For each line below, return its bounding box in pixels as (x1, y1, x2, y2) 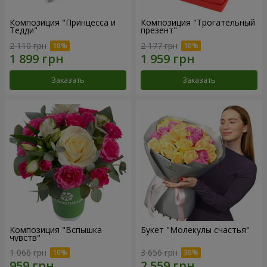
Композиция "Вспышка (10, 223, 102, 235)
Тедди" (10, 24, 38, 36)
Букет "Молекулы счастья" (141, 223, 250, 235)
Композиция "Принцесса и (10, 17, 116, 29)
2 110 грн (10, 39, 46, 51)
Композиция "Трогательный (141, 17, 255, 29)
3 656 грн (141, 247, 178, 259)
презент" (141, 24, 177, 36)
